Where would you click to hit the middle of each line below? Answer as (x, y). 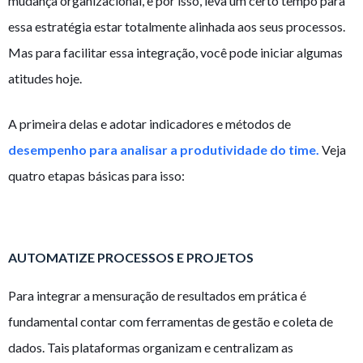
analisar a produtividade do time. (221, 150)
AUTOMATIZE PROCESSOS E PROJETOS (131, 258)
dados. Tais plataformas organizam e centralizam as (151, 348)
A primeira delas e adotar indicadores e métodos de (149, 124)
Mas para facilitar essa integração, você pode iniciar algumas (175, 53)
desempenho (49, 150)
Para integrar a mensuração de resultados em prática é (157, 296)
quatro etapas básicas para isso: (96, 176)
